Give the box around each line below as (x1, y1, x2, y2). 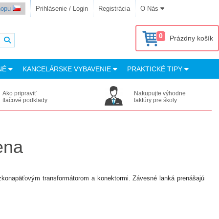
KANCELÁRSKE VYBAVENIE (22, 65, 113, 73)
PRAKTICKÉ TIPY (127, 65, 184, 73)
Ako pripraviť (2, 90, 37, 97)
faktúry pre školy (134, 97, 177, 104)
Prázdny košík (170, 34, 213, 42)
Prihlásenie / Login (36, 5, 88, 12)
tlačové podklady (2, 97, 48, 104)
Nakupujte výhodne (134, 90, 186, 97)
